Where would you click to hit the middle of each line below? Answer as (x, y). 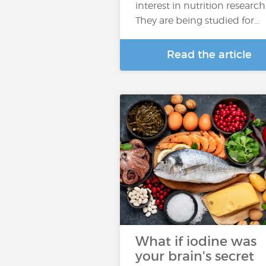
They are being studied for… (197, 20)
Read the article (209, 55)
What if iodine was (196, 241)
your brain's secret (195, 256)
